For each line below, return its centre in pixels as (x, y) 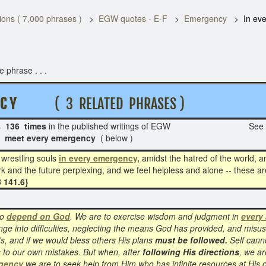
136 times (26, 126)
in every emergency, (99, 158)
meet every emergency (53, 138)
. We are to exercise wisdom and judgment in (156, 216)
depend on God (38, 216)
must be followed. (191, 240)
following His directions (191, 252)
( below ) (117, 138)
